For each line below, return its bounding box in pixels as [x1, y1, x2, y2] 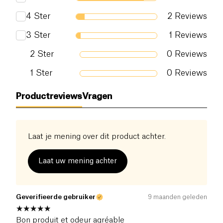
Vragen [82, 92, 112, 101]
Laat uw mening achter [38, 158, 117, 165]
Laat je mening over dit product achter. [28, 133, 166, 141]
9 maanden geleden [148, 194, 207, 201]
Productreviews [16, 92, 82, 101]
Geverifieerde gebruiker [16, 194, 96, 201]
